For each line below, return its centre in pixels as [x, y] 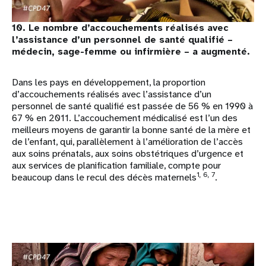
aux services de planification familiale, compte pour [116, 165]
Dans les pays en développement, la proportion [109, 82]
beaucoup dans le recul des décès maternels [104, 177]
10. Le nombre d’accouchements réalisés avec [120, 27]
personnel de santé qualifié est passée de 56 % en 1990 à [132, 106]
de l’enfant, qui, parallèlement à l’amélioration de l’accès [127, 141]
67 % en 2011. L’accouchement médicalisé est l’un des [125, 118]
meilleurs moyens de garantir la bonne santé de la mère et [131, 129]
